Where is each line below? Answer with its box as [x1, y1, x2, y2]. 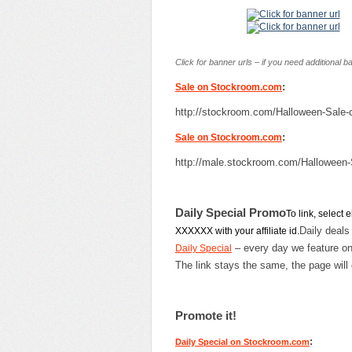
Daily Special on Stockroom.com [175, 336, 310, 346]
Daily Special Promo [175, 205, 286, 219]
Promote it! [175, 308, 236, 322]
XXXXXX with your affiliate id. [175, 225, 299, 236]
